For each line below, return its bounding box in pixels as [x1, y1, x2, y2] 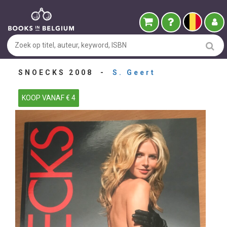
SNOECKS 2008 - [18, 68, 112, 77]
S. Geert [112, 68, 156, 77]
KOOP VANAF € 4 [21, 94, 75, 102]
